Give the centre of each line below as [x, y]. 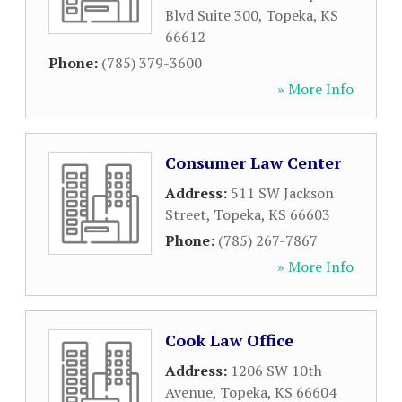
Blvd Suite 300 [212, 15]
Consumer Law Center [253, 162]
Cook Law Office [229, 340]
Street [186, 214]
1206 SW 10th [276, 371]
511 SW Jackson [282, 193]
